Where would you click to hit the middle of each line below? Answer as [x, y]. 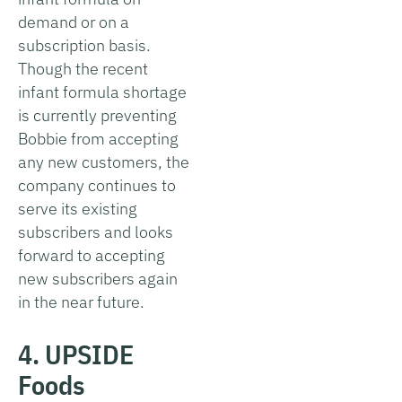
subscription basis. [84, 45]
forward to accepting [92, 255]
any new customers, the [104, 162]
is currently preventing [97, 115]
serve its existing [78, 208]
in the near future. [81, 301]
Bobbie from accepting [98, 138]
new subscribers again [98, 278]
